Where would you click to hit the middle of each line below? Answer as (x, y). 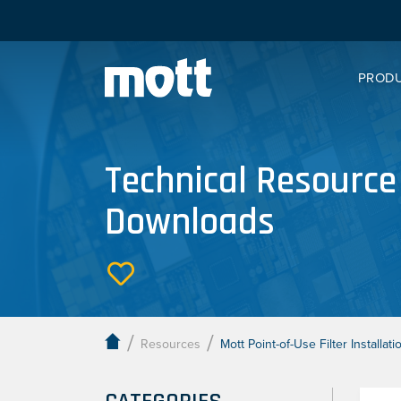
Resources (171, 345)
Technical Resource (251, 182)
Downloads (190, 223)
